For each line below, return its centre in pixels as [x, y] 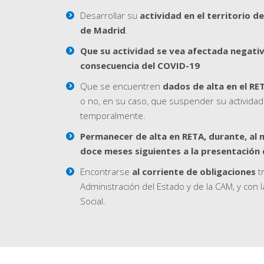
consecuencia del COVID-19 [140, 66]
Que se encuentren [121, 86]
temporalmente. [113, 116]
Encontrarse [106, 172]
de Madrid [103, 30]
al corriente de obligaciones [194, 172]
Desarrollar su [110, 16]
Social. [93, 201]
